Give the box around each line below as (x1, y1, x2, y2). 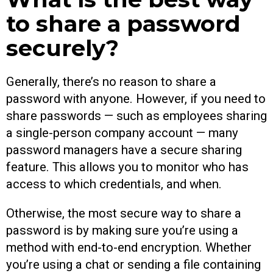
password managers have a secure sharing (6, 142, 242, 157)
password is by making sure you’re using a (6, 222, 238, 238)
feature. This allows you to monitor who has (6, 159, 249, 174)
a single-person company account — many (6, 125, 238, 140)
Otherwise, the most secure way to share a (6, 205, 241, 221)
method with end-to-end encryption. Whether (6, 239, 252, 255)
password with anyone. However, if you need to (6, 91, 266, 106)
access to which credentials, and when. (6, 176, 222, 191)
